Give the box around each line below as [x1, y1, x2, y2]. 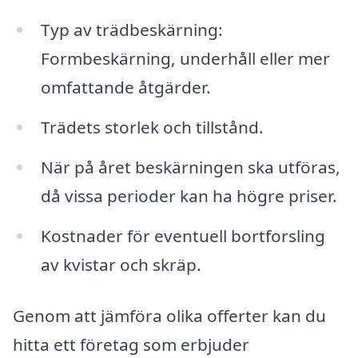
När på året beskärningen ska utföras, [40, 156, 340, 179]
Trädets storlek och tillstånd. [40, 116, 264, 139]
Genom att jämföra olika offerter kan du [13, 304, 326, 327]
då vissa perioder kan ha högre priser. [40, 185, 337, 208]
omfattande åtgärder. [40, 76, 211, 99]
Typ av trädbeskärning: [40, 18, 223, 42]
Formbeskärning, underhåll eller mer [40, 47, 330, 70]
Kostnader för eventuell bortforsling [40, 224, 325, 247]
